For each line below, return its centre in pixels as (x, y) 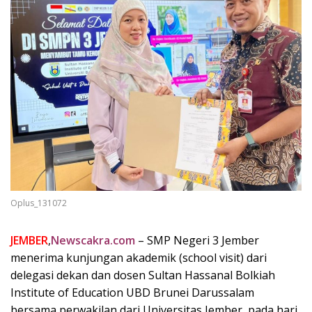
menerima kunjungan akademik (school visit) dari (139, 257)
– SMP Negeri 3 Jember (197, 240)
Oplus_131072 (39, 203)
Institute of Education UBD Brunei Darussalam (132, 292)
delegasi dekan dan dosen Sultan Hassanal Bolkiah (143, 275)
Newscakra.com (93, 240)
